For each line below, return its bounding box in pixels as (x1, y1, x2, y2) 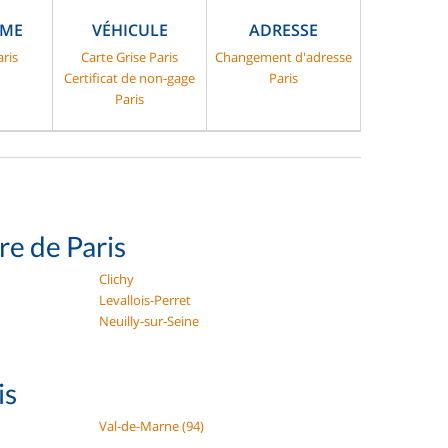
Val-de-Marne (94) (99, 417, 205, 436)
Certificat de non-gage (64, 69, 195, 88)
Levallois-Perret (99, 291, 192, 310)
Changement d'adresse (215, 48, 352, 67)
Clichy (99, 270, 135, 289)
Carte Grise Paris (81, 48, 178, 67)
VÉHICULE (91, 19, 168, 42)
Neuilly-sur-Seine (99, 312, 200, 331)
